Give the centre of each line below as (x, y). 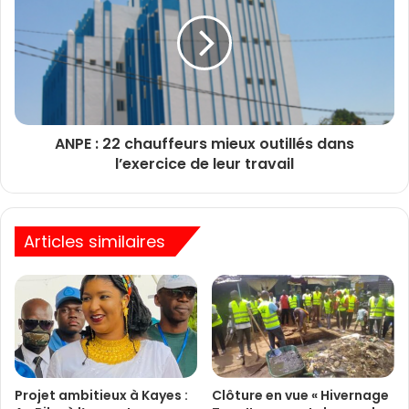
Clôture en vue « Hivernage (300, 395)
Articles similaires (94, 241)
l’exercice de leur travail (204, 163)
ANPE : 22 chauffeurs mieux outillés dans (204, 143)
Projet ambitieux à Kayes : (101, 395)
